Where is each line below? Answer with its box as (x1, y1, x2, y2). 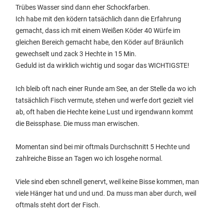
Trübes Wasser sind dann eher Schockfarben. (15, 3, 150, 11)
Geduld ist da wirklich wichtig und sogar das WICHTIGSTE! (15, 62, 189, 69)
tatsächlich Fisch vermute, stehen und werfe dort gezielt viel (15, 96, 193, 104)
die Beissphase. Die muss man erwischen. (15, 120, 139, 127)
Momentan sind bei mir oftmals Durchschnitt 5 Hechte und (15, 143, 190, 151)
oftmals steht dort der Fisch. (15, 201, 100, 209)
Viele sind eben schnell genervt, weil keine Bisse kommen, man (15, 178, 199, 186)
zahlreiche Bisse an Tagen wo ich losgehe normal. (15, 155, 163, 162)
